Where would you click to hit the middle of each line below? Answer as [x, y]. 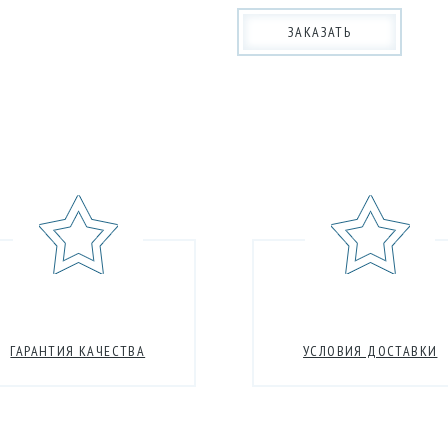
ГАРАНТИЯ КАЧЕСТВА [78, 351]
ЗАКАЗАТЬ [320, 32]
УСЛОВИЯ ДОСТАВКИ [370, 351]
